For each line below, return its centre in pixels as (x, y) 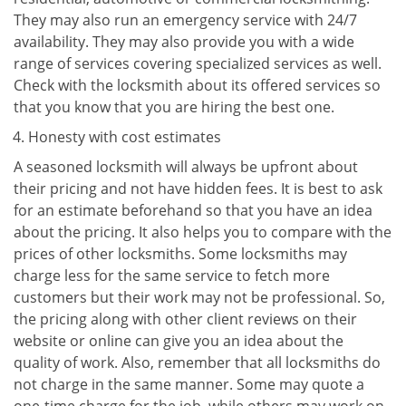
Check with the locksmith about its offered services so (197, 85)
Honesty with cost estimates (125, 137)
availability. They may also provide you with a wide (184, 42)
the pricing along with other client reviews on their (185, 319)
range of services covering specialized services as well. (198, 63)
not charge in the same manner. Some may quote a (189, 384)
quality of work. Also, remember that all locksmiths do (197, 362)
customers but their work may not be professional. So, (199, 297)
